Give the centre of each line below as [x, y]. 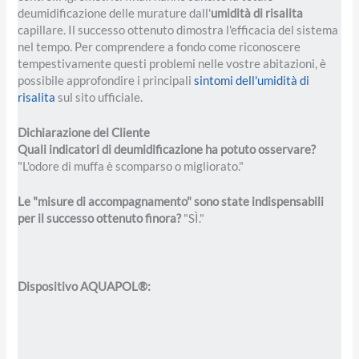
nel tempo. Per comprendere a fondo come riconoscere [159, 46]
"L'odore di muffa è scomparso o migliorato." [131, 167]
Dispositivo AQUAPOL [78, 286]
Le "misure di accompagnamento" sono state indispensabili [171, 202]
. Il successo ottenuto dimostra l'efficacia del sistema [201, 30]
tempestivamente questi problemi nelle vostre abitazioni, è [172, 63]
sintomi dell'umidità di [252, 80]
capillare [41, 30]
